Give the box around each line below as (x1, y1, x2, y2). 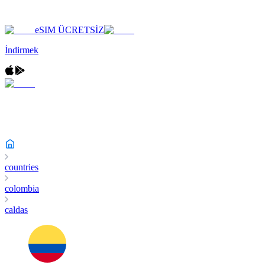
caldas (5, 205, 28, 215)
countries (5, 162, 38, 172)
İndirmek (5, 45, 38, 55)
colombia (5, 183, 39, 193)
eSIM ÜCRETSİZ (35, 25, 104, 35)
